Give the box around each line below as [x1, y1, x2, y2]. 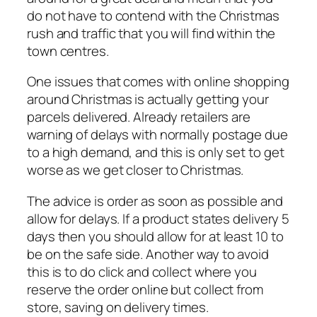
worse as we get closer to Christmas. [27, 161, 244, 180]
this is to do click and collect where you [27, 262, 257, 281]
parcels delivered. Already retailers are [27, 108, 250, 127]
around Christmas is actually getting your [27, 90, 269, 109]
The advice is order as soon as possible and [27, 191, 283, 210]
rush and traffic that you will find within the [27, 23, 276, 42]
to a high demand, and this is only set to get [27, 143, 284, 162]
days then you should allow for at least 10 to [27, 226, 284, 246]
